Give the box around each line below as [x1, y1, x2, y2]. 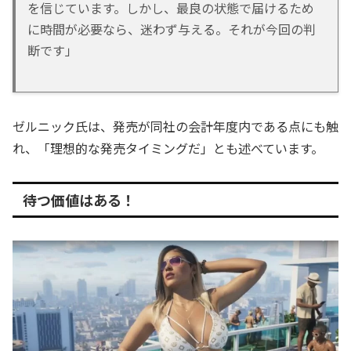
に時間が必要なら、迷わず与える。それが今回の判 [27, 20, 316, 39]
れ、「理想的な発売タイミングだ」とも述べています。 [13, 139, 324, 158]
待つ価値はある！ [22, 189, 136, 210]
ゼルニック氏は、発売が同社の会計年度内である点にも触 [13, 117, 338, 136]
